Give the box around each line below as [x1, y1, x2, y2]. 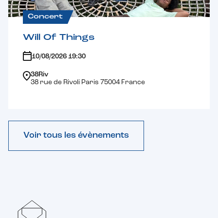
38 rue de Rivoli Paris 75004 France [31, 78, 145, 86]
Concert [28, 13, 63, 21]
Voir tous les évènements [23, 130, 129, 140]
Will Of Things [23, 33, 95, 42]
